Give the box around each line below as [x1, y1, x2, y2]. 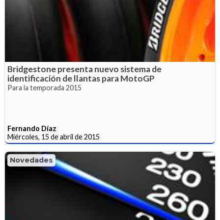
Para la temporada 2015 [7, 83, 82, 92]
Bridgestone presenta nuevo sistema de [7, 63, 162, 74]
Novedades [10, 155, 53, 165]
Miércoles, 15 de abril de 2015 [7, 132, 100, 141]
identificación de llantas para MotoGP [7, 73, 155, 83]
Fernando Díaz [7, 124, 56, 133]
